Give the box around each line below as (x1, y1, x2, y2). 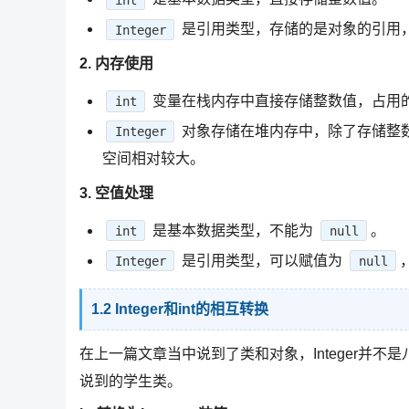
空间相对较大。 (102, 150, 204, 166)
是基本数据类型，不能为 (149, 222, 318, 238)
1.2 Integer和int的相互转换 (91, 301, 272, 318)
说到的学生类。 (79, 373, 182, 390)
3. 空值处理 (79, 184, 153, 201)
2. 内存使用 (79, 56, 153, 72)
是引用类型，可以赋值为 (178, 252, 347, 268)
